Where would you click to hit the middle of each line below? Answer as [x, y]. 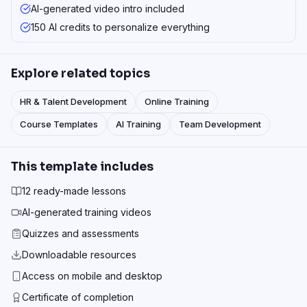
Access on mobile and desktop [92, 276]
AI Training [138, 124]
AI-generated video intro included [108, 9]
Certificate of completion [78, 297]
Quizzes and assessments [81, 233]
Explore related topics [81, 74]
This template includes [82, 167]
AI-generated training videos [87, 212]
